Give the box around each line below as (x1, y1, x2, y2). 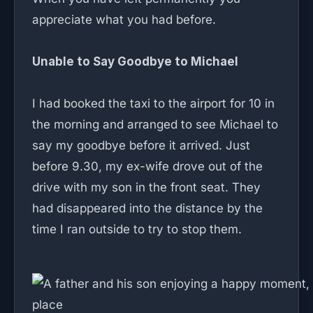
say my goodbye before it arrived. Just (32, 138, 250, 152)
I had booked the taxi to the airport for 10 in (32, 96, 275, 110)
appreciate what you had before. (32, 13, 216, 27)
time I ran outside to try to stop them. (32, 222, 242, 236)
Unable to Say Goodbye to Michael (32, 54, 238, 68)
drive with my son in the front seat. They (32, 180, 261, 194)
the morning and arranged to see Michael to (32, 117, 278, 131)
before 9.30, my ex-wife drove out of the (32, 159, 263, 173)
